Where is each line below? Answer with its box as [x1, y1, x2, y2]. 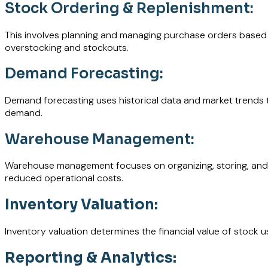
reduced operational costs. [5, 172, 123, 185]
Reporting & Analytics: [5, 248, 176, 267]
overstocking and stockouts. [5, 41, 129, 54]
